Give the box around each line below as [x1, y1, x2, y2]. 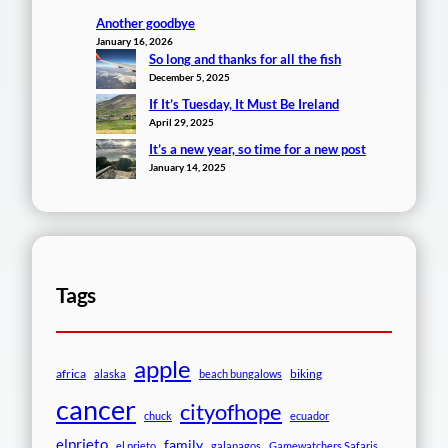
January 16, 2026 [96, 34, 173, 47]
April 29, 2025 [148, 115, 214, 128]
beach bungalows [199, 366, 282, 380]
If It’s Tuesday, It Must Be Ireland [148, 95, 339, 112]
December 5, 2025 [148, 70, 230, 83]
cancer [56, 392, 136, 426]
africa [56, 365, 86, 381]
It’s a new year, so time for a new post [148, 140, 366, 157]
